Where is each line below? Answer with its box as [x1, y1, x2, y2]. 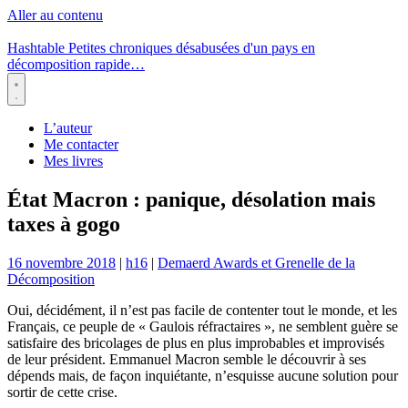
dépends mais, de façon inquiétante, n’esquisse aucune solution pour [7, 367, 398, 383]
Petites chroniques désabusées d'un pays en [68, 40, 315, 56]
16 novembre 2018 [7, 254, 116, 270]
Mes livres [44, 153, 103, 168]
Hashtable [7, 40, 65, 56]
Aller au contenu [7, 7, 103, 23]
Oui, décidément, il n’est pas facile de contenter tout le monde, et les [7, 301, 397, 318]
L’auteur [44, 120, 92, 136]
